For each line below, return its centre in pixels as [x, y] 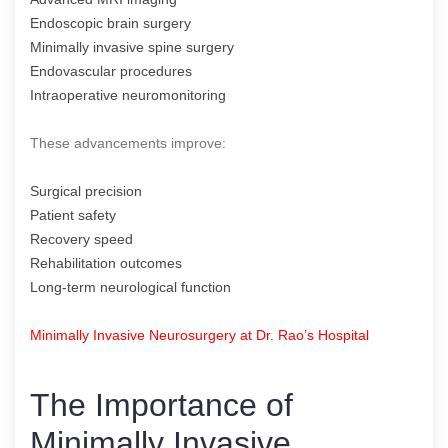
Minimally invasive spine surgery [132, 46]
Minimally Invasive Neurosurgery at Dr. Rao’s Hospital [199, 334]
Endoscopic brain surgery [110, 22]
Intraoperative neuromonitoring [128, 94]
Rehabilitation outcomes [106, 262]
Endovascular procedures [111, 70]
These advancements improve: [128, 142]
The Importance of [161, 404]
